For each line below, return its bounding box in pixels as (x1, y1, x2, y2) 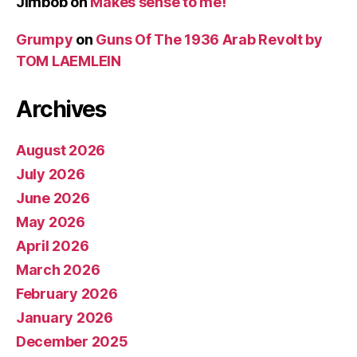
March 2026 (16, 261, 100, 278)
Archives (16, 96, 106, 123)
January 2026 (16, 309, 113, 326)
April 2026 (16, 237, 89, 254)
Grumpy (16, 31, 73, 48)
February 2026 (16, 285, 118, 302)
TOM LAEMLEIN (16, 53, 121, 69)
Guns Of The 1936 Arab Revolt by (96, 31, 323, 48)
